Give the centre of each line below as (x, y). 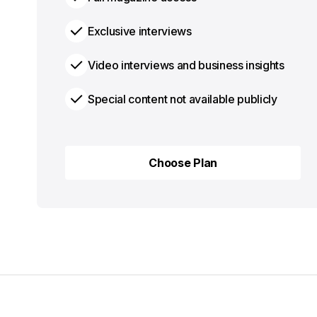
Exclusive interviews (140, 31)
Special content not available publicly (183, 99)
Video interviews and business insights (186, 65)
